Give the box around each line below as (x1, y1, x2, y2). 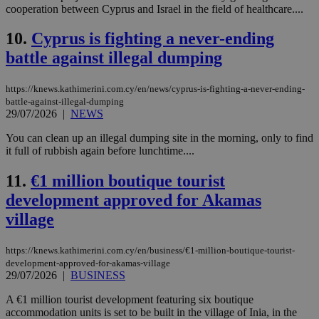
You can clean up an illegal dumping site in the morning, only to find (6, 132, 313, 145)
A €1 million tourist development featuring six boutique (6, 293, 253, 306)
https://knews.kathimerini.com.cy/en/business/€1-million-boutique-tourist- (6, 245, 295, 256)
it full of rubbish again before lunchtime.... (6, 145, 194, 157)
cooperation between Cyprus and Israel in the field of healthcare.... (6, 2, 303, 15)
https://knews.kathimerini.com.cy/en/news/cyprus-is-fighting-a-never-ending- (6, 83, 305, 95)
